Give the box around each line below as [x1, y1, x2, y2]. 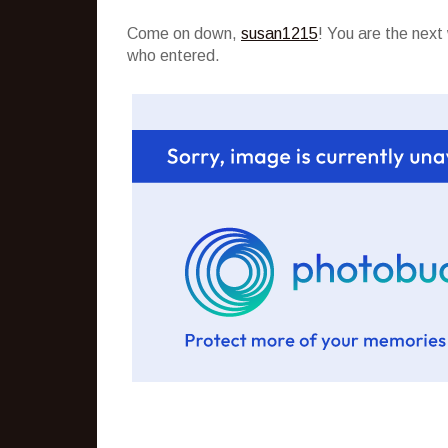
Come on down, [127, 24, 241, 42]
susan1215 [241, 24, 318, 42]
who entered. [127, 46, 220, 64]
